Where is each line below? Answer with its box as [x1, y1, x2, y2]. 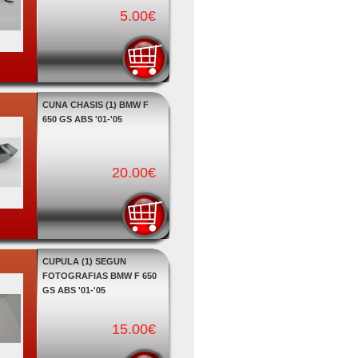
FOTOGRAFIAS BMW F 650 [42, 271, 157, 280]
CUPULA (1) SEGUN [42, 257, 126, 266]
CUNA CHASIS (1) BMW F [42, 100, 149, 109]
